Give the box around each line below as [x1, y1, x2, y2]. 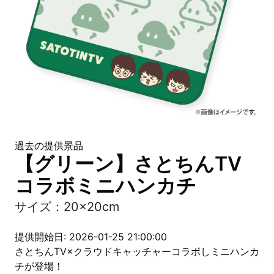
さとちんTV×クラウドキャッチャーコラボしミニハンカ [15, 245, 259, 257]
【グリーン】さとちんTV [15, 152, 242, 176]
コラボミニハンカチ [15, 174, 196, 198]
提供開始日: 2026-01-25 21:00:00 [15, 231, 167, 243]
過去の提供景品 [15, 139, 83, 152]
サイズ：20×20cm [15, 199, 119, 214]
